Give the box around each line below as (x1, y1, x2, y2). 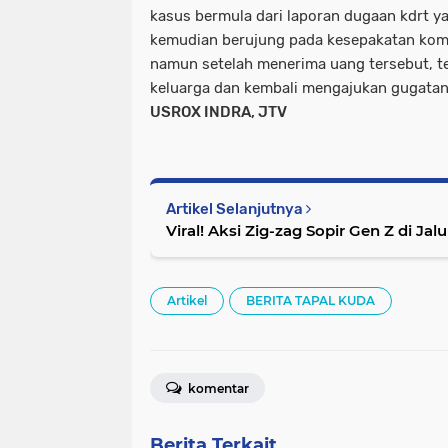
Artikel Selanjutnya (166, 200, 306, 219)
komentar (185, 381, 249, 397)
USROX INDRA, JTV (150, 103, 290, 122)
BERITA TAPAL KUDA (246, 293, 375, 309)
